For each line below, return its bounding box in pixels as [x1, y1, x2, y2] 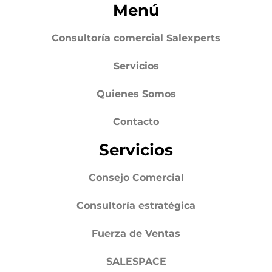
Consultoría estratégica [76, 199, 195, 211]
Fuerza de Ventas [92, 227, 180, 239]
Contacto [113, 115, 159, 127]
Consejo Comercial [88, 171, 184, 183]
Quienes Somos [96, 87, 176, 100]
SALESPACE [106, 255, 166, 267]
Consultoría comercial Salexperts [52, 32, 220, 44]
